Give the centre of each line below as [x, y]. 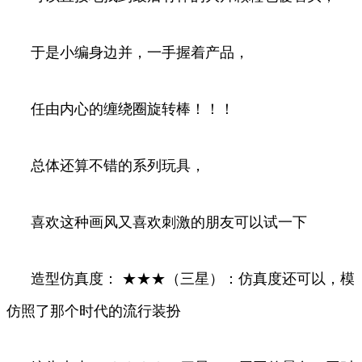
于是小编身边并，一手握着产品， [140, 52]
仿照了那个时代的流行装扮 [94, 311]
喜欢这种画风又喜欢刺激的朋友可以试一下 [169, 222]
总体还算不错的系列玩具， [118, 165]
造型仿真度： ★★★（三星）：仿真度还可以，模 [193, 278]
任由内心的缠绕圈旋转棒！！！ [133, 109]
